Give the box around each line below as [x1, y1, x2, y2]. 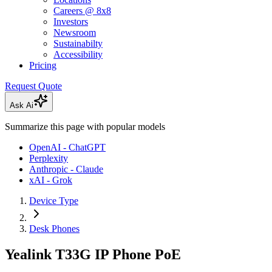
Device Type [29, 195, 78, 206]
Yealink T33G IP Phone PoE [5, 246, 181, 262]
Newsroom [53, 27, 96, 38]
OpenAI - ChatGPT [29, 142, 106, 153]
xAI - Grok [29, 175, 72, 186]
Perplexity [29, 153, 68, 164]
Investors [53, 16, 88, 27]
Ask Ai [10, 101, 33, 110]
